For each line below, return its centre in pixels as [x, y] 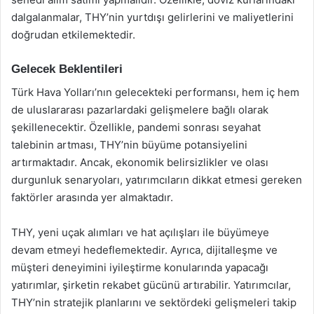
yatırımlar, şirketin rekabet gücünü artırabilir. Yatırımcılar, [151, 285]
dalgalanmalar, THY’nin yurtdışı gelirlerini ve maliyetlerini [152, 17]
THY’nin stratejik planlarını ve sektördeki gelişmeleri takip [154, 302]
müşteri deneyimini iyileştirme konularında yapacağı [140, 267]
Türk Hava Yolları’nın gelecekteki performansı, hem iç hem [155, 92]
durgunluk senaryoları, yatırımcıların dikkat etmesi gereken [157, 179]
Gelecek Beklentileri [67, 69]
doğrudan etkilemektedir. [73, 35]
